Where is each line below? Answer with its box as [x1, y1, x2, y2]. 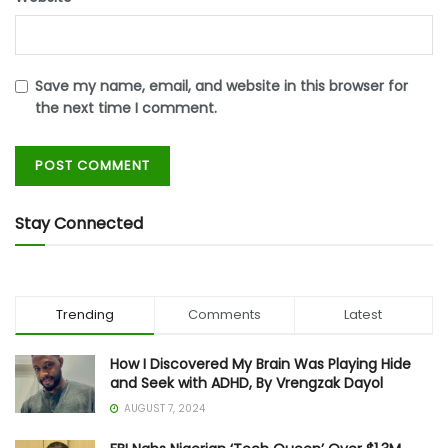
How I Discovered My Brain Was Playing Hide [110, 354, 411, 375]
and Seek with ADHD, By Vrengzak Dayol [110, 373, 383, 394]
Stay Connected [15, 212, 143, 236]
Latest [344, 305, 383, 325]
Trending [56, 305, 115, 325]
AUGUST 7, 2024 [121, 401, 205, 417]
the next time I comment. [35, 98, 217, 119]
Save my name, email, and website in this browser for [35, 76, 408, 97]
